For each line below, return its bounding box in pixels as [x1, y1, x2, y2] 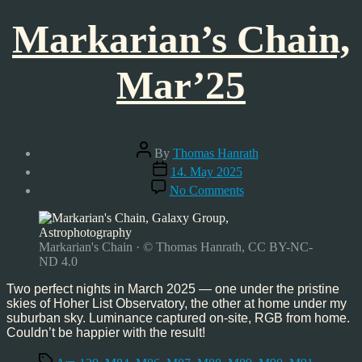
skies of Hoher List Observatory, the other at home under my [6, 297, 347, 310]
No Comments [169, 183, 244, 197]
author [135, 155, 168, 169]
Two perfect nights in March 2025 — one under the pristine [6, 282, 339, 296]
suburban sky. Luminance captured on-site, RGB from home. [6, 311, 350, 325]
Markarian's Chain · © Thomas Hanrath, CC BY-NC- [39, 240, 313, 254]
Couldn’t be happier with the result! [6, 326, 205, 339]
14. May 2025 [170, 165, 242, 179]
